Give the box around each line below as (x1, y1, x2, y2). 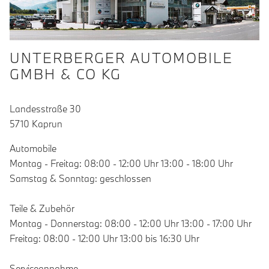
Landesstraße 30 (10, 103, 81, 115)
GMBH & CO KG (10, 65, 121, 83)
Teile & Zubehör (10, 202, 74, 215)
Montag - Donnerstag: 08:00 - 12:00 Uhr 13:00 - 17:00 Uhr (10, 217, 252, 230)
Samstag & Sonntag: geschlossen (10, 172, 151, 185)
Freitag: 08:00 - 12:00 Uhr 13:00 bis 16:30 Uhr (10, 232, 199, 245)
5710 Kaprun (10, 118, 62, 130)
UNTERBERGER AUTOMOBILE (10, 49, 233, 67)
